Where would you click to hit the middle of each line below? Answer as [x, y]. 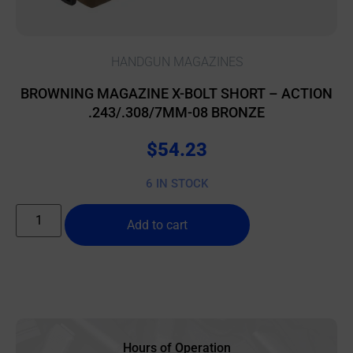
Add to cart [158, 225]
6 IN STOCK [176, 184]
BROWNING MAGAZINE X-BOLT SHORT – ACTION [176, 93]
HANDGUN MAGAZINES [176, 61]
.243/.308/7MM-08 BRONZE [176, 112]
